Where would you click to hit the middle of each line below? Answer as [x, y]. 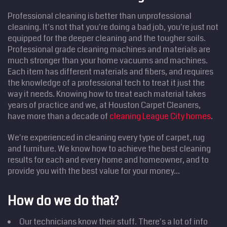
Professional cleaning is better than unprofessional [100, 16]
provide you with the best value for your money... [94, 171]
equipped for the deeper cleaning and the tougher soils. [107, 38]
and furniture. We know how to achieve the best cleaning [109, 148]
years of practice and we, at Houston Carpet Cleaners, [104, 105]
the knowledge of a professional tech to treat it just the [106, 83]
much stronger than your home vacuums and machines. [108, 60]
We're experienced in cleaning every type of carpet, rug [106, 137]
